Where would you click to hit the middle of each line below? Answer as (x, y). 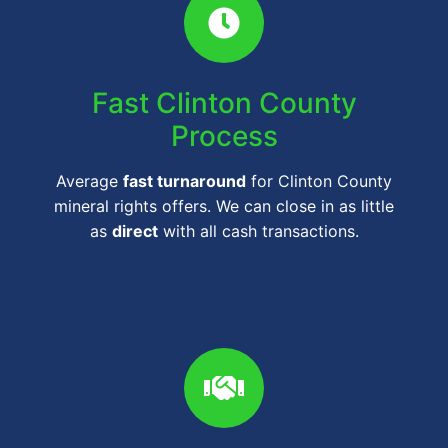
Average (89, 181)
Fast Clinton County (224, 103)
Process (224, 136)
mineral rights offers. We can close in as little (224, 206)
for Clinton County (319, 181)
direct (134, 231)
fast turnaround (184, 181)
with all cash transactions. (258, 231)
